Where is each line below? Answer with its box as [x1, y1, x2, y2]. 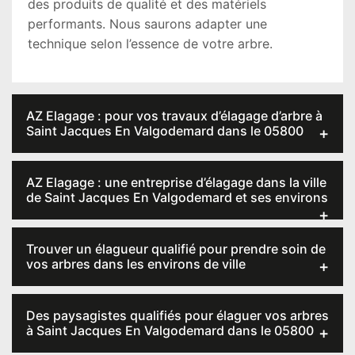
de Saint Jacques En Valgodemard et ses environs [26, 189, 328, 205]
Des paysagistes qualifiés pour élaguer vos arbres [26, 307, 329, 323]
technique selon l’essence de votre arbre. [28, 36, 273, 52]
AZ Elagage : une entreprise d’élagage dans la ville [26, 174, 326, 190]
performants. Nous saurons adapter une [28, 16, 267, 32]
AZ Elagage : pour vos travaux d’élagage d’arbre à [26, 108, 323, 124]
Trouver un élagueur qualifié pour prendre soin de [26, 241, 326, 257]
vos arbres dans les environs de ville [26, 256, 246, 272]
